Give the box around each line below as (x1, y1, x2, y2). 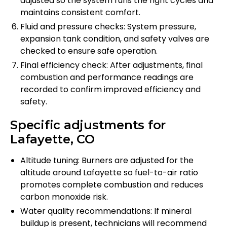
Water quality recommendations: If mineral (20, 205, 192, 217)
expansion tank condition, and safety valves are (20, 33, 209, 45)
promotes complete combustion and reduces (20, 179, 203, 191)
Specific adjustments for (10, 118, 166, 133)
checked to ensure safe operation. (20, 45, 158, 57)
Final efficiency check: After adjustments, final (20, 59, 203, 71)
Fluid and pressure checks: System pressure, (20, 21, 196, 33)
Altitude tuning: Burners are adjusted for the (20, 155, 194, 167)
